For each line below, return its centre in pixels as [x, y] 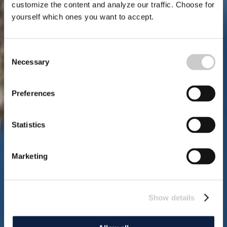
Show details [172, 197]
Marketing [30, 156]
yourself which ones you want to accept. [83, 17]
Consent [18, 52]
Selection [19, 64]
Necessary [30, 62]
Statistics [28, 125]
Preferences [33, 93]
